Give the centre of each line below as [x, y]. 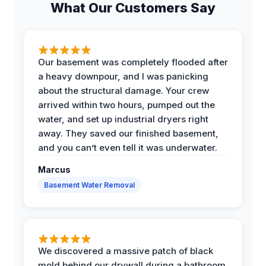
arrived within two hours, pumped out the [126, 104]
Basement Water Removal [89, 185]
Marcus [54, 169]
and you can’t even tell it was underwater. [128, 147]
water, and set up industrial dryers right [123, 119]
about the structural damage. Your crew [123, 90]
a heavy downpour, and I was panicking [123, 76]
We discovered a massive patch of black [126, 251]
